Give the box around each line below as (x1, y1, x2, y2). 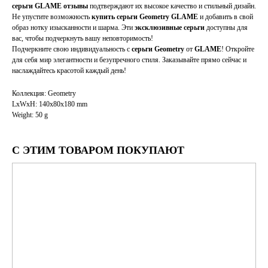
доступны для (205, 23, 248, 32)
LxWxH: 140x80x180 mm (12, 100, 87, 109)
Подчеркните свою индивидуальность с (12, 45, 132, 54)
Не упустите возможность (12, 13, 92, 22)
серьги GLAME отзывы (12, 2, 88, 11)
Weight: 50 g (12, 111, 48, 120)
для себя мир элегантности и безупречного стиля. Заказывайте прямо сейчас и (12, 56, 246, 65)
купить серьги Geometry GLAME (92, 13, 198, 22)
